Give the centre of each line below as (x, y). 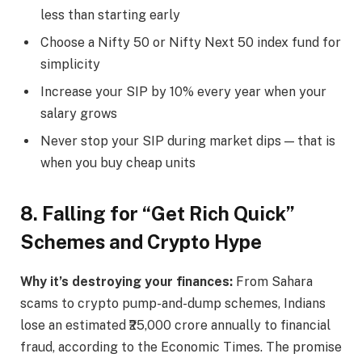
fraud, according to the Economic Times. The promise (181, 347)
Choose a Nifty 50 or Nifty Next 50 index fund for (191, 42)
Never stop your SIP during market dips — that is (188, 141)
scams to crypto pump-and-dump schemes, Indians (173, 304)
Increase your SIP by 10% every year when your (183, 91)
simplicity (70, 64)
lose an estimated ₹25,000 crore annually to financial (175, 326)
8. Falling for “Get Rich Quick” (158, 214)
